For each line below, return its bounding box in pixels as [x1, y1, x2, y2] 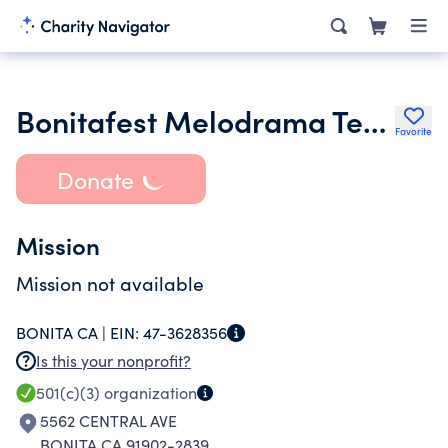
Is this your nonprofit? [36, 350, 191, 371]
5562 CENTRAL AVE [40, 410, 177, 431]
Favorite [395, 124, 432, 138]
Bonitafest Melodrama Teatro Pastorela [363, 99, 386, 141]
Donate [56, 163, 134, 195]
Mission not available [16, 270, 204, 296]
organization [100, 382, 197, 403]
